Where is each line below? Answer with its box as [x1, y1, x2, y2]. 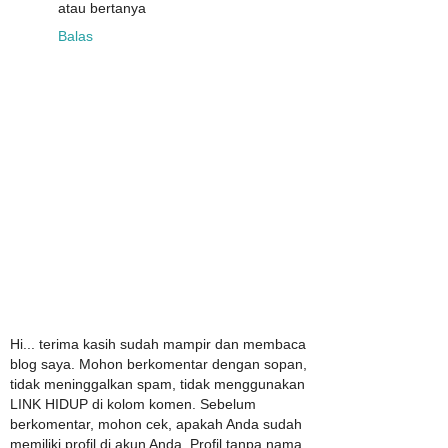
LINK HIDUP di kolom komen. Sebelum [10, 395, 256, 412]
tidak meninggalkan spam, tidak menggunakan [10, 375, 305, 392]
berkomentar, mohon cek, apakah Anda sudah [10, 415, 302, 432]
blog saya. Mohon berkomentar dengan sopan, [10, 355, 307, 372]
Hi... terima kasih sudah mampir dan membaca [10, 335, 306, 352]
